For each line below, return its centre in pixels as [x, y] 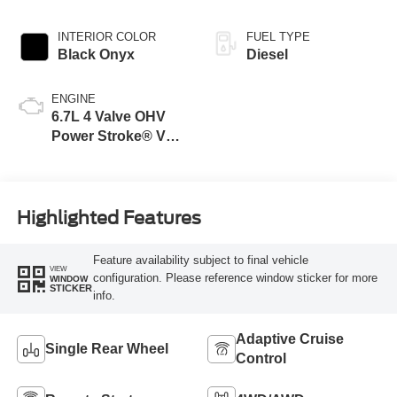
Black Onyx [96, 55]
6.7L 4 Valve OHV [108, 117]
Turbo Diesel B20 [109, 156]
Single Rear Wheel [106, 349]
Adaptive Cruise [290, 339]
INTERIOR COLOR [106, 37]
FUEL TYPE [278, 37]
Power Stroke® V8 [112, 136]
